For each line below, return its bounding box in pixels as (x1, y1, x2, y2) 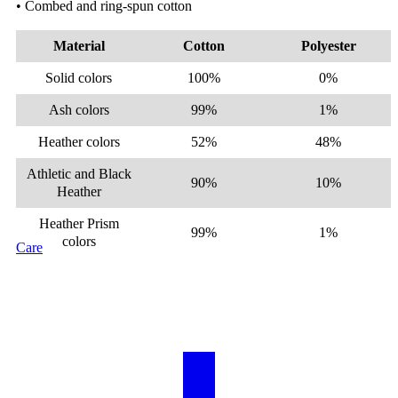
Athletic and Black (26, 165, 131, 181)
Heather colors (37, 133, 120, 149)
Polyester (300, 37, 356, 53)
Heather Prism (38, 215, 119, 231)
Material (52, 37, 105, 53)
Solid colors (45, 69, 112, 85)
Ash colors (48, 101, 109, 117)
